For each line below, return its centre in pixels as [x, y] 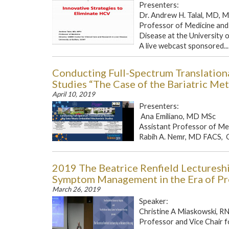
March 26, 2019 [76, 189]
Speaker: [154, 201]
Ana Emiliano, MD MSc [177, 116]
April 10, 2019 [74, 94]
